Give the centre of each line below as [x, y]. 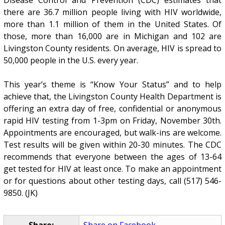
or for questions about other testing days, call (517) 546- [113, 181]
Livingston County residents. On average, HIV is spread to [113, 48]
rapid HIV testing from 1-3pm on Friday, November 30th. [113, 120]
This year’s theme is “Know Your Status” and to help [113, 84]
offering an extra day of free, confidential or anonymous [113, 108]
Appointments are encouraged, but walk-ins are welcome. [113, 132]
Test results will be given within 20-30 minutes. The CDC [113, 144]
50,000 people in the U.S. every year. [71, 60]
